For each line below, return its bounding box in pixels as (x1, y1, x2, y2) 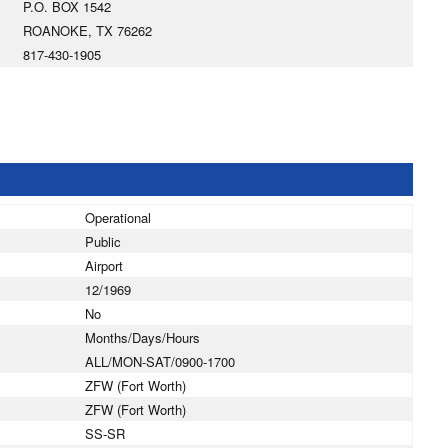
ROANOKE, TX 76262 (23, 21, 152, 41)
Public (85, 232, 121, 252)
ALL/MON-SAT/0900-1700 (85, 352, 235, 372)
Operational (85, 208, 151, 228)
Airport (85, 256, 123, 276)
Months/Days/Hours (85, 328, 200, 348)
